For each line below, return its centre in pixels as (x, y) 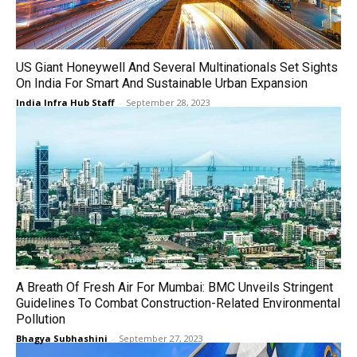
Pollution (41, 319)
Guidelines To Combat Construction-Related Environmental (178, 303)
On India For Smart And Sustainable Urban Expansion (162, 83)
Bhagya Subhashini (62, 338)
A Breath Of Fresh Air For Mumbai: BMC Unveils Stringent (175, 287)
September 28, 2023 (168, 102)
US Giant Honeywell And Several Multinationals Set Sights (177, 67)
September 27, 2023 (161, 338)
